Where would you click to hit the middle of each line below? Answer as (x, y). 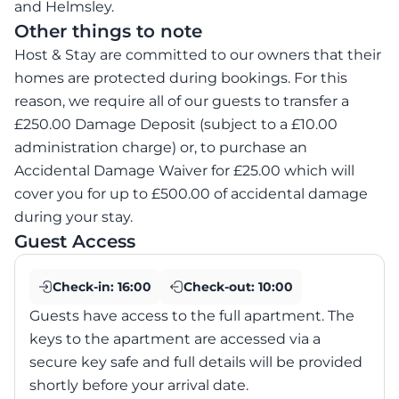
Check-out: (221, 287)
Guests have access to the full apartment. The (192, 316)
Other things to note (108, 32)
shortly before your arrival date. (139, 386)
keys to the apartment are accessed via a (175, 339)
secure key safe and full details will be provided (196, 362)
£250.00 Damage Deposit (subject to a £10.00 (176, 125)
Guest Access (75, 242)
